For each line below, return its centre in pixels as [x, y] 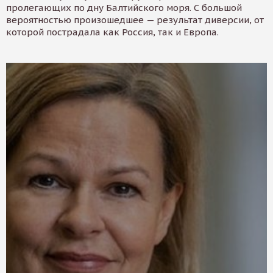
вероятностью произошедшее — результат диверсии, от [135, 19]
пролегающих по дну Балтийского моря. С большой [124, 7]
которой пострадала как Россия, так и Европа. [112, 32]
